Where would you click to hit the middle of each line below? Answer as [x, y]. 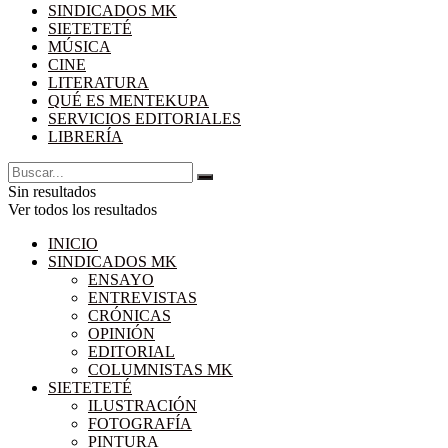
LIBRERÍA [85, 137]
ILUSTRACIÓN [142, 406]
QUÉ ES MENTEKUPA [128, 101]
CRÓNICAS [129, 316]
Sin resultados [52, 192]
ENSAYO [121, 280]
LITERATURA [98, 83]
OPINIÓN [121, 334]
